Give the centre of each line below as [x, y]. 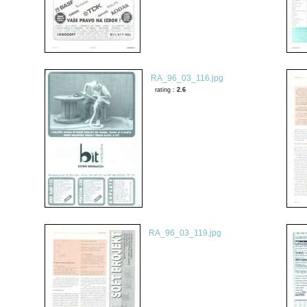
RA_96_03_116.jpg [187, 78]
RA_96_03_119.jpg [185, 233]
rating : [165, 89]
